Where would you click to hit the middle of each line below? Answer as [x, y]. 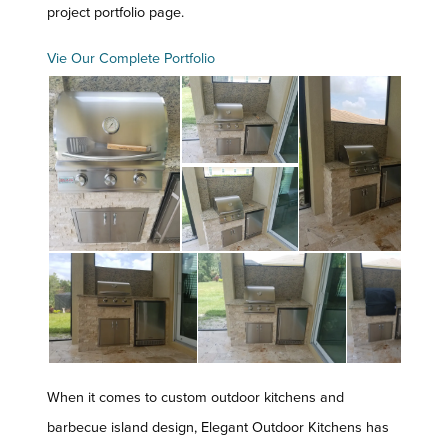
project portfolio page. [115, 13]
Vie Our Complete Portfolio [131, 59]
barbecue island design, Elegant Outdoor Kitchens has [218, 428]
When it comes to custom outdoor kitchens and [195, 398]
